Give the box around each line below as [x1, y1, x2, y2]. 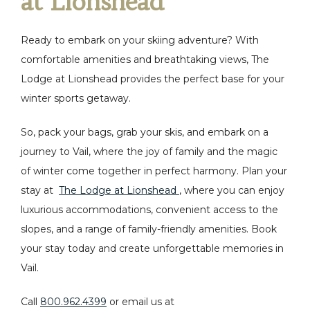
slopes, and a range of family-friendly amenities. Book [21, 223, 277, 235]
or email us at [107, 295, 174, 308]
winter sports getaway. [21, 92, 131, 104]
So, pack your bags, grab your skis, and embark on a [21, 126, 268, 138]
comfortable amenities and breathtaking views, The [21, 53, 269, 66]
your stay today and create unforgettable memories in [21, 242, 284, 255]
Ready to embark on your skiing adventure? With [21, 34, 259, 46]
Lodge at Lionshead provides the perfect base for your [21, 73, 284, 85]
